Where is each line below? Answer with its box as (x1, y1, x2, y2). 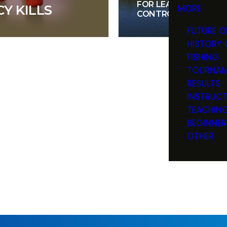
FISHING (186, 51, 219, 63)
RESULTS (186, 77, 220, 90)
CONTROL (137, 9, 179, 19)
